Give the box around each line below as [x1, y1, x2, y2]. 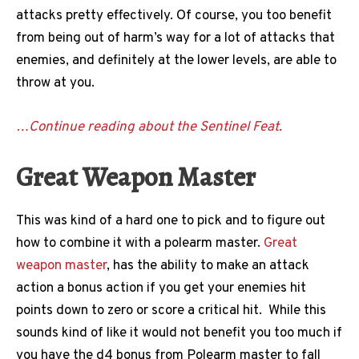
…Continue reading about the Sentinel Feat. [16, 118, 282, 136]
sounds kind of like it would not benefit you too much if [16, 325, 342, 343]
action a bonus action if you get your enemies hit [16, 280, 306, 298]
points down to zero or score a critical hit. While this [16, 302, 326, 321]
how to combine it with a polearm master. [16, 235, 264, 253]
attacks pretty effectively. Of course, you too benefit [16, 6, 332, 25]
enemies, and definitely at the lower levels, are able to [16, 51, 337, 70]
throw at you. [16, 74, 98, 92]
